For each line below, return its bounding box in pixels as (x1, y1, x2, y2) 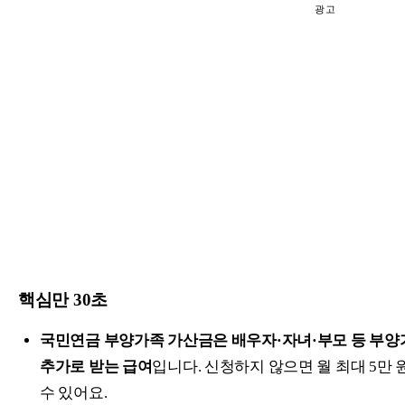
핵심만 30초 (18, 289, 108, 309)
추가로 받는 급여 (40, 357, 153, 375)
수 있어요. (40, 383, 108, 401)
